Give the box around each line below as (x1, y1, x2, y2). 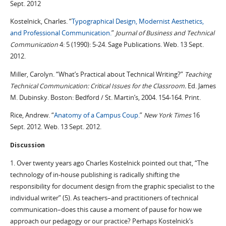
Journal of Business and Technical (115, 29, 214, 38)
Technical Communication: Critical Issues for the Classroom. (10, 81, 188, 90)
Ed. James (187, 81, 216, 90)
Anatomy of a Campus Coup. (53, 111, 140, 120)
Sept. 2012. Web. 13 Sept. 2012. (10, 123, 101, 132)
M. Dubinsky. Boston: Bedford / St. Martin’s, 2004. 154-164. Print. (10, 93, 201, 102)
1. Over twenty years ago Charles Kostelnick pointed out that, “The (10, 158, 208, 167)
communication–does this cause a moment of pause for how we (10, 205, 202, 214)
